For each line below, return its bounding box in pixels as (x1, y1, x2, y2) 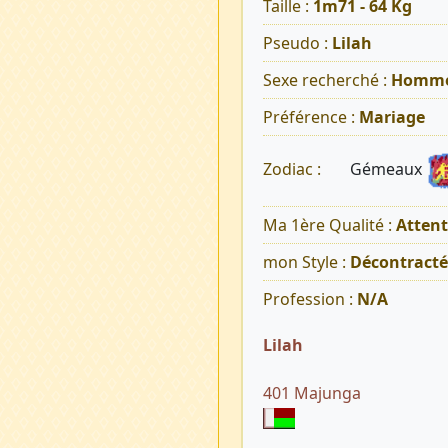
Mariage (358, 106, 425, 129)
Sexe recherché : (262, 69, 391, 92)
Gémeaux (349, 158, 426, 181)
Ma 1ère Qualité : (262, 214, 396, 237)
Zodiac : (262, 158, 325, 181)
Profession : (262, 288, 357, 311)
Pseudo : (262, 32, 332, 55)
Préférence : (262, 106, 359, 129)
